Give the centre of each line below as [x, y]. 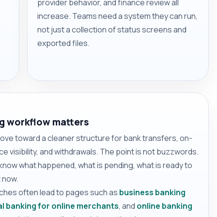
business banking [152, 193]
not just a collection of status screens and [112, 29]
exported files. [63, 43]
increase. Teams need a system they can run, [117, 16]
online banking [164, 206]
